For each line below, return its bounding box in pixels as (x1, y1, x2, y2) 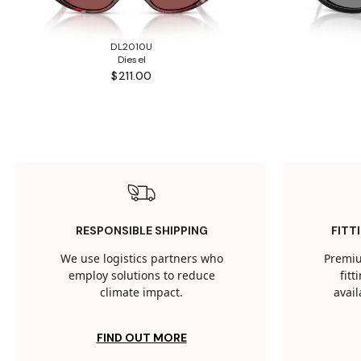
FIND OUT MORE (96, 330, 187, 346)
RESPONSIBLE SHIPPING (75, 223, 208, 239)
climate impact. (100, 284, 184, 302)
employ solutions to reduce (68, 268, 215, 285)
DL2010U (110, 40, 153, 54)
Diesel (118, 53, 146, 67)
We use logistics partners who (60, 251, 223, 268)
